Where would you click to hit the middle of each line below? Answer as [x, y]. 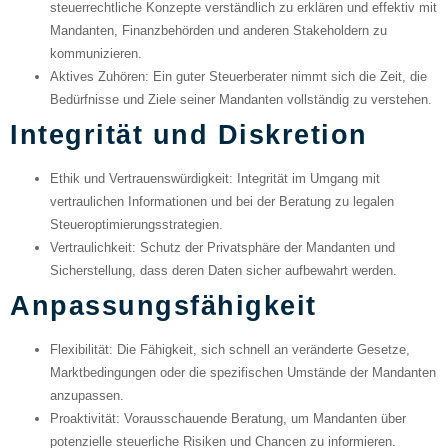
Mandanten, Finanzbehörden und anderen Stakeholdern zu [218, 31]
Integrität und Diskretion [189, 135]
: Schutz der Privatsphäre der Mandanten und [263, 248]
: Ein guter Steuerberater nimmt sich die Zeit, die [286, 77]
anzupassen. [87, 396]
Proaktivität [83, 419]
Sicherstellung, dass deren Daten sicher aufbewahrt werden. [223, 271]
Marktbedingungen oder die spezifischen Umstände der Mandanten [243, 373]
